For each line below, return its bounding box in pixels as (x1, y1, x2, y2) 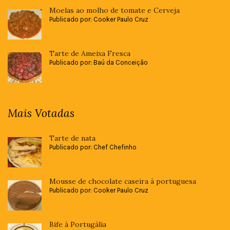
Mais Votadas (8, 106, 74, 121)
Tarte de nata (49, 133, 95, 143)
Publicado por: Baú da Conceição (49, 59, 148, 67)
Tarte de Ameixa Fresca (49, 49, 130, 59)
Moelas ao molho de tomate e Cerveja (49, 6, 180, 15)
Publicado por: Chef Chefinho (49, 143, 137, 151)
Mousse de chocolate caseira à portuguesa (49, 177, 196, 186)
